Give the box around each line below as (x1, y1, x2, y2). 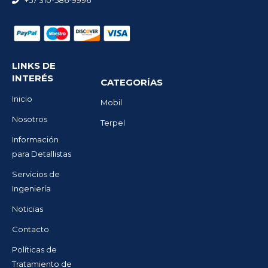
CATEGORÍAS (100, 76, 163, 88)
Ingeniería (12, 183, 51, 193)
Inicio (12, 93, 32, 103)
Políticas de (12, 244, 57, 254)
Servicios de (12, 169, 60, 179)
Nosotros (12, 114, 47, 124)
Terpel (100, 118, 126, 128)
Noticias (12, 203, 43, 214)
